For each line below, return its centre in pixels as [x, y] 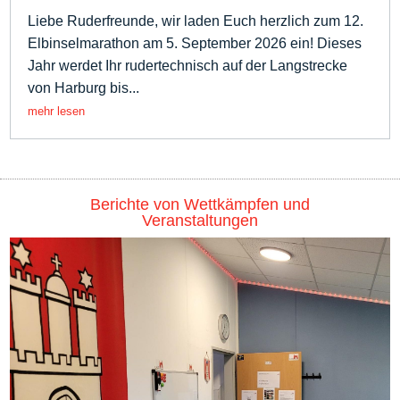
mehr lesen [57, 111]
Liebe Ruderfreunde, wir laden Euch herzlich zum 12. [196, 21]
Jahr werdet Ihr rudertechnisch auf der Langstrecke [188, 65]
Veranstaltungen [200, 220]
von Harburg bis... [84, 87]
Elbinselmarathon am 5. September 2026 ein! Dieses [195, 43]
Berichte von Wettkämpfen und [200, 204]
